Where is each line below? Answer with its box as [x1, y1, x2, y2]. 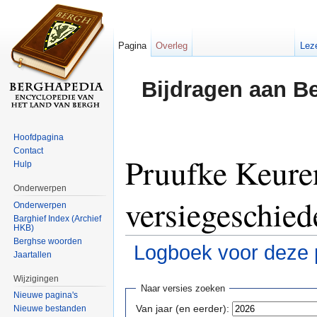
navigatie [168, 264, 208, 276]
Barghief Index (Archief [13, 213, 102, 224]
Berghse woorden [13, 236, 83, 246]
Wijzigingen [13, 273, 59, 284]
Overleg [156, 40, 188, 51]
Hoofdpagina [13, 132, 64, 142]
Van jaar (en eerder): [136, 302, 229, 314]
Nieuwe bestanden [13, 304, 87, 314]
